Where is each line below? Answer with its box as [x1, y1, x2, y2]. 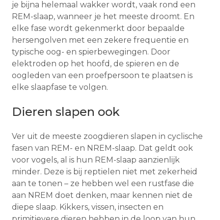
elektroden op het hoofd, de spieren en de [12, 58, 179, 68]
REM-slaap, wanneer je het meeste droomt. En [12, 11, 194, 21]
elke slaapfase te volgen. [12, 82, 108, 92]
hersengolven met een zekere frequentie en [12, 35, 189, 45]
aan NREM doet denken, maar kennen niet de [12, 190, 192, 200]
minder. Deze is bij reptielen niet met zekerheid [12, 166, 197, 176]
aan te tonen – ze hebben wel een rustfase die [12, 178, 194, 188]
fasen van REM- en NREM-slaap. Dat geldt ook [12, 143, 193, 153]
